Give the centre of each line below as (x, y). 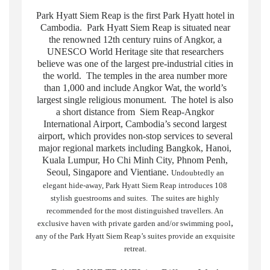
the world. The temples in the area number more (135, 76)
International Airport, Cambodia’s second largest (135, 124)
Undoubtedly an (197, 173)
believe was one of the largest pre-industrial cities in (135, 64)
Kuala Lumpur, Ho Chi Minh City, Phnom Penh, (135, 160)
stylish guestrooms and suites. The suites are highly (135, 198)
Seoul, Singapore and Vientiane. (108, 172)
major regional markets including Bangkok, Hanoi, (135, 148)
